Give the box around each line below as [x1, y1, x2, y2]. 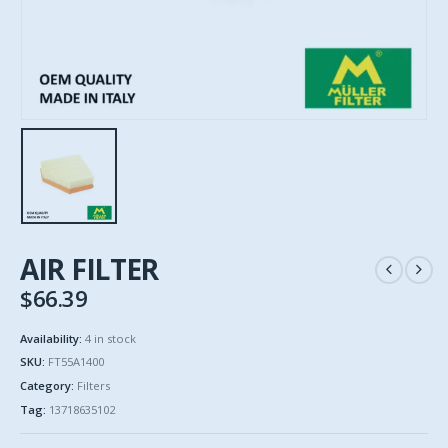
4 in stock [85, 330, 136, 346]
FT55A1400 [48, 354, 104, 370]
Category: [20, 378, 77, 394]
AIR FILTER [20, 250, 160, 289]
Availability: [20, 330, 85, 346]
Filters [77, 378, 110, 394]
